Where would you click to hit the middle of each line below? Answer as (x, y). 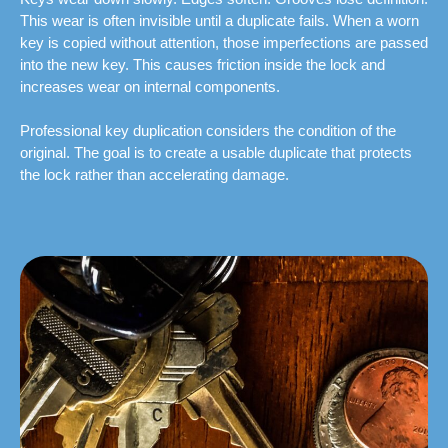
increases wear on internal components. (150, 87)
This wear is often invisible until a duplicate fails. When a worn (219, 21)
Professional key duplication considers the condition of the (208, 131)
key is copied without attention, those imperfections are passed (224, 43)
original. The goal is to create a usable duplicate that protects (216, 153)
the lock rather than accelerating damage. (154, 175)
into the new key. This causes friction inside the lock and (202, 65)
